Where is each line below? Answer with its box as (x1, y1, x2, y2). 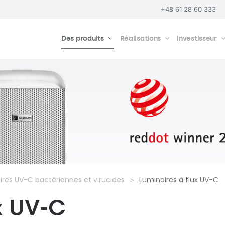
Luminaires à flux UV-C (139, 175, 218, 185)
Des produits (61, 34, 104, 43)
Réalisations (120, 34, 161, 43)
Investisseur (177, 34, 217, 43)
